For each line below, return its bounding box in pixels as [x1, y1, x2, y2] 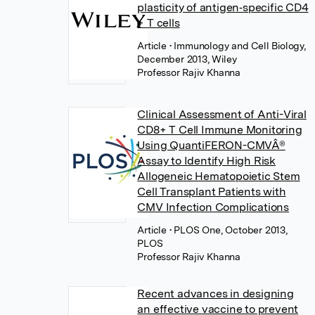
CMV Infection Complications [137, 200, 289, 214]
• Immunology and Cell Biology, [169, 40, 306, 51]
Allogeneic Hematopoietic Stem [137, 169, 300, 183]
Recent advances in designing [137, 287, 294, 300]
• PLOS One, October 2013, [169, 224, 288, 236]
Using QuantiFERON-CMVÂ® [137, 139, 285, 152]
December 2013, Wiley [137, 53, 237, 65]
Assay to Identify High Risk [137, 154, 276, 167]
